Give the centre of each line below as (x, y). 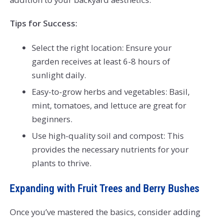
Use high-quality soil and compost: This (108, 136)
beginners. (52, 119)
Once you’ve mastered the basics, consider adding (105, 212)
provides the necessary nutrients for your (110, 150)
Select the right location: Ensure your (101, 48)
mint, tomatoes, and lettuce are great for (109, 106)
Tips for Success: (43, 23)
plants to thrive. (61, 163)
